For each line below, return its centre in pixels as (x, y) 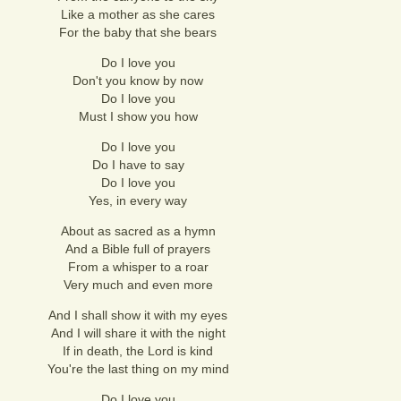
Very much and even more (138, 285)
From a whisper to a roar (138, 267)
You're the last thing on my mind (138, 369)
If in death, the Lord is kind (138, 351)
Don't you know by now (138, 81)
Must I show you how (138, 116)
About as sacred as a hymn (138, 231)
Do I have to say (138, 165)
